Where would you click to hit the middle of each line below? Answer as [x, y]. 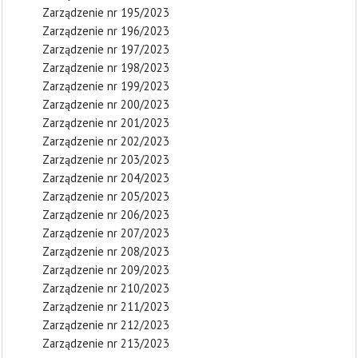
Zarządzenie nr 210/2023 [106, 288]
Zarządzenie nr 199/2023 [106, 86]
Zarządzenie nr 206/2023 [106, 215]
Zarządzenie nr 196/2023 [106, 31]
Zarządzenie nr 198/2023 [106, 68]
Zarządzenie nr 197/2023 [106, 49]
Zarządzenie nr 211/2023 [106, 306]
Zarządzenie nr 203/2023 [106, 159]
